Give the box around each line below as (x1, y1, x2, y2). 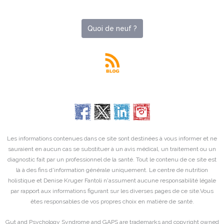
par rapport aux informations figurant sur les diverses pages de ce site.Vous (10, 187, 213, 195)
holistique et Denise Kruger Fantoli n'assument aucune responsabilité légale (8, 177, 216, 184)
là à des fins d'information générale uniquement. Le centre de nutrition (16, 166, 208, 174)
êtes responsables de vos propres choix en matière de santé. (30, 198, 194, 205)
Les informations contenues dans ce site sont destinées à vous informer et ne (7, 135, 217, 142)
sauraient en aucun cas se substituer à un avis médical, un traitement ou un (8, 145, 216, 153)
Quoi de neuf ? (87, 24, 137, 32)
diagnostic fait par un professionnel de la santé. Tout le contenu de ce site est (7, 156, 216, 163)
